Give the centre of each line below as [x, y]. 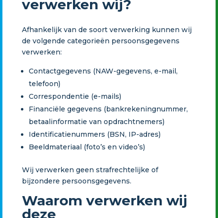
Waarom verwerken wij [104, 200]
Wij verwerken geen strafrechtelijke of [90, 170]
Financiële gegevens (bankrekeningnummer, [108, 109]
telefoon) [44, 83]
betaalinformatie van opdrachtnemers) [96, 121]
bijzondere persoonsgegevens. [76, 181]
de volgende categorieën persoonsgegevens [100, 41]
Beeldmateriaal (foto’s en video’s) [87, 147]
